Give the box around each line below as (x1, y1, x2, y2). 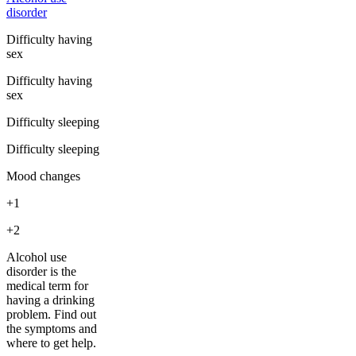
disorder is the (6, 265, 76, 279)
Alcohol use (6, 250, 67, 265)
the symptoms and (6, 322, 97, 336)
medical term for (6, 279, 88, 293)
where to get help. (6, 336, 96, 350)
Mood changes (6, 169, 80, 184)
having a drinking (6, 293, 95, 308)
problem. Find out (6, 308, 96, 322)
